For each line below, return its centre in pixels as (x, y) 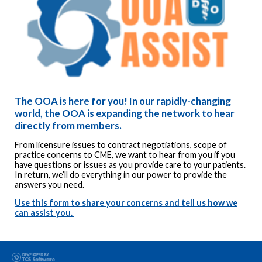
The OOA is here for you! (71, 101)
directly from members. (68, 125)
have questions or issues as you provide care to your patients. (130, 165)
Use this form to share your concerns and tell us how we (126, 203)
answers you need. (50, 185)
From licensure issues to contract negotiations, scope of (121, 145)
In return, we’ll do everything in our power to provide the (121, 175)
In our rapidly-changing (179, 101)
